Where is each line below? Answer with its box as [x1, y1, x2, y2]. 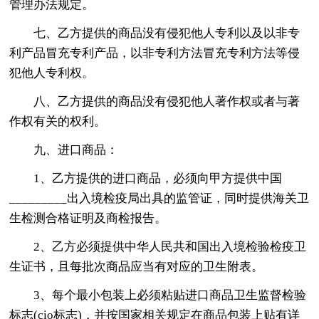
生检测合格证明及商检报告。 [9, 211, 167, 225]
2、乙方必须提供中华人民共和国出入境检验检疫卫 [33, 239, 307, 253]
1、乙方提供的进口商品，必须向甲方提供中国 [33, 171, 283, 185]
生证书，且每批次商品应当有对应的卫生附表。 [9, 259, 264, 273]
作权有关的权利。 [9, 114, 107, 128]
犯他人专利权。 [9, 66, 95, 80]
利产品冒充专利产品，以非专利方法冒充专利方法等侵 [9, 46, 300, 60]
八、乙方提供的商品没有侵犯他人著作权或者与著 [33, 94, 300, 108]
